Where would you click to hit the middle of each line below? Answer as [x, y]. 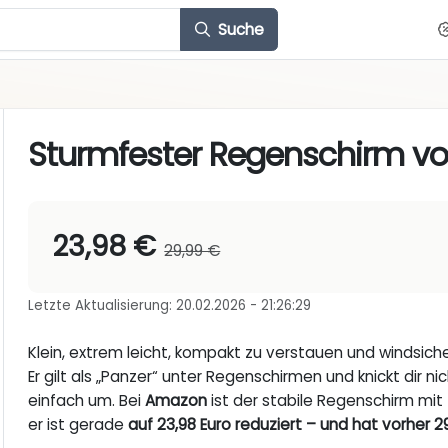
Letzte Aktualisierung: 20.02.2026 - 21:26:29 [170, 306]
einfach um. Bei [87, 401]
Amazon [176, 401]
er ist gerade [78, 425]
